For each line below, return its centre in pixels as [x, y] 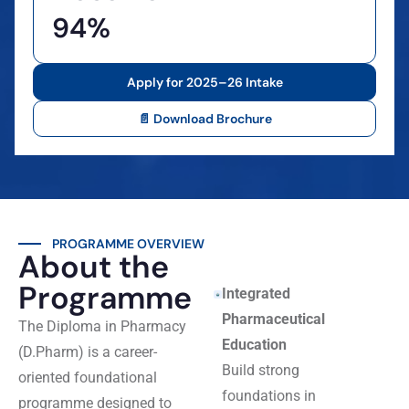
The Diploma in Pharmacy [102, 326]
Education [255, 345]
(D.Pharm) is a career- [88, 352]
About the [94, 267]
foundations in [269, 396]
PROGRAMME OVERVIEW [128, 244]
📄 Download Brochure [204, 119]
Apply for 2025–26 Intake [204, 82]
